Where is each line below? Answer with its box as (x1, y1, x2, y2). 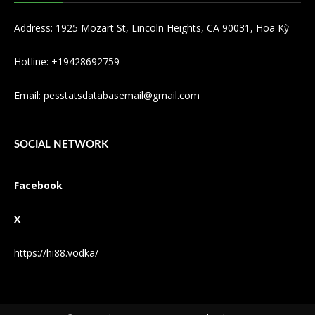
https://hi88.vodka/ (14, 245, 98, 259)
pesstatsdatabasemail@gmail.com (44, 88, 200, 102)
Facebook (14, 178, 63, 192)
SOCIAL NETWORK (14, 139, 108, 150)
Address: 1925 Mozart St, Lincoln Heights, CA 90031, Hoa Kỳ (14, 20, 289, 34)
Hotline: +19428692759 (14, 54, 120, 68)
